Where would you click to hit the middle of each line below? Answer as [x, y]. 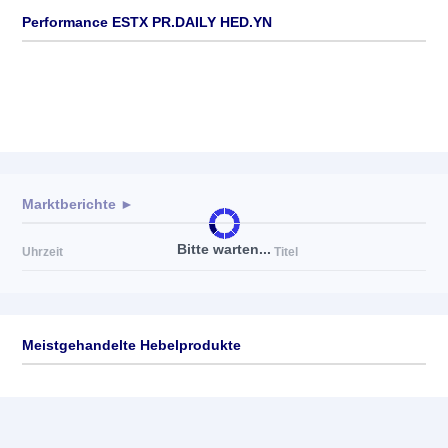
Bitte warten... [224, 248]
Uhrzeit [42, 252]
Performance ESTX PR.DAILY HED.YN [147, 22]
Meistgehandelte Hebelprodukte [131, 345]
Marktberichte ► [78, 204]
